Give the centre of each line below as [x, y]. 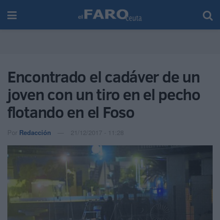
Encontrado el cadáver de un [104, 77]
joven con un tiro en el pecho [104, 94]
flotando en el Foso [71, 112]
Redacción [35, 132]
